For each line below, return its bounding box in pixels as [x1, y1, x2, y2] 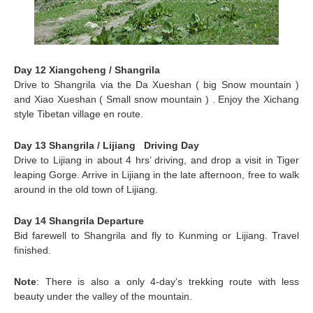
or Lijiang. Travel [217, 229, 300, 241]
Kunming [178, 229, 218, 241]
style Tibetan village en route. [14, 108, 143, 119]
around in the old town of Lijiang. [14, 183, 158, 195]
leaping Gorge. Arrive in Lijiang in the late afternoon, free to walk [14, 168, 299, 180]
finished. [14, 244, 51, 256]
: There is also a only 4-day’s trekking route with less [36, 275, 299, 287]
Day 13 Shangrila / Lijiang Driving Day [14, 139, 199, 151]
